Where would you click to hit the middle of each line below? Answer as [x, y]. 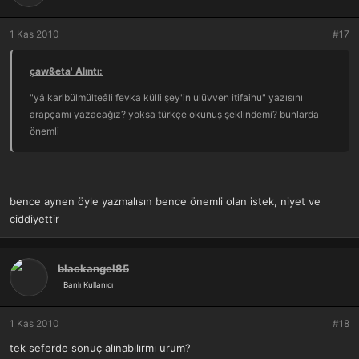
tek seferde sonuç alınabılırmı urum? [100, 348]
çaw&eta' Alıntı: [66, 71]
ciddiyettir [34, 219]
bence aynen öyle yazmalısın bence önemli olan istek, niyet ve [165, 202]
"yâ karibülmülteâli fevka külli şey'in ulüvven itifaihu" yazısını [166, 97]
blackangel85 [93, 268]
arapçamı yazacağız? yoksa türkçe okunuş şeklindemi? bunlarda [174, 114]
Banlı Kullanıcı [88, 284]
